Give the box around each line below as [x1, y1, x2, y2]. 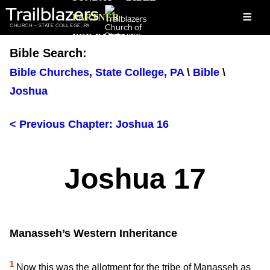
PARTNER [72, 12, 120, 22]
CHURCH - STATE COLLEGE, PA [10, 22, 90, 30]
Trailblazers [5, 2, 99, 26]
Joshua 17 [64, 162, 206, 195]
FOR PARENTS [72, 31, 142, 42]
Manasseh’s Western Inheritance [10, 227, 177, 240]
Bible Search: [10, 46, 87, 60]
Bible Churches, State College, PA [10, 66, 184, 79]
